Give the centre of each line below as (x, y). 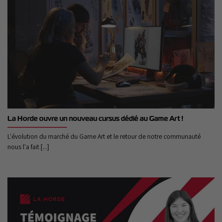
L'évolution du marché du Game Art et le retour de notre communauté (104, 137)
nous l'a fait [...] (28, 147)
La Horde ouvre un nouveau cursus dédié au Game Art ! (95, 119)
